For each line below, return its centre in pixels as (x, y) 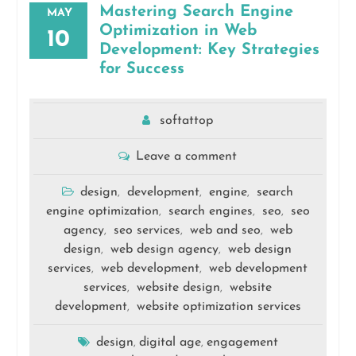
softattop (187, 120)
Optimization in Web (178, 31)
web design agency (165, 249)
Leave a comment (187, 156)
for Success (141, 69)
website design (179, 287)
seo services (147, 230)
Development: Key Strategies (209, 50)
